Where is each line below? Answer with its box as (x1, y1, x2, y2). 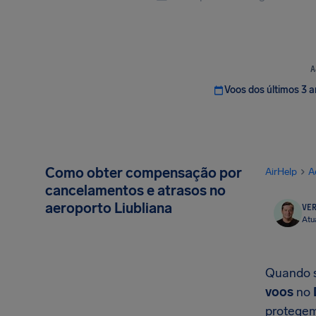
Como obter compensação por (45, 164, 242, 181)
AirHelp (265, 166, 297, 178)
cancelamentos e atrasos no (45, 182, 226, 199)
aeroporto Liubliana (45, 200, 172, 217)
